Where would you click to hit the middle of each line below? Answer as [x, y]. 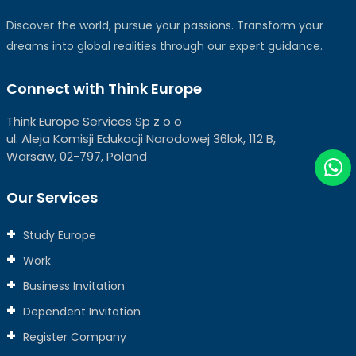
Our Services [52, 197]
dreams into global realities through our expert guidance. [164, 46]
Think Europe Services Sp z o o [94, 121]
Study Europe [58, 235]
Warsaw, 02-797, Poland [76, 156]
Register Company [73, 337]
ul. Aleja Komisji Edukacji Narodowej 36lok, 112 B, [141, 138]
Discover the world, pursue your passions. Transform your [164, 25]
